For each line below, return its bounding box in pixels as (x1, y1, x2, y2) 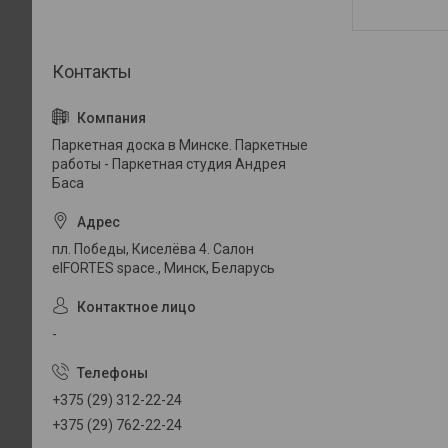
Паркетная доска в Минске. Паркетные (52, 137, 308, 153)
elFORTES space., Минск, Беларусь (52, 260, 275, 276)
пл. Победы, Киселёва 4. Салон (52, 241, 254, 257)
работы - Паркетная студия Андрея (52, 156, 286, 172)
